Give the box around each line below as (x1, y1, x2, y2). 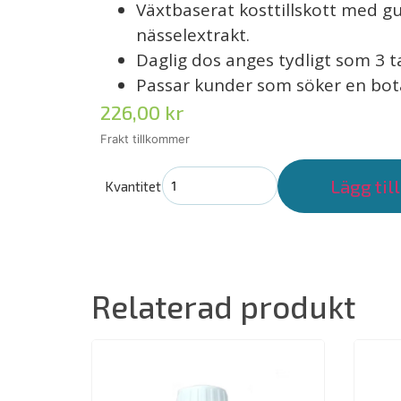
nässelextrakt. (136, 22, 250, 47)
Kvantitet (105, 177, 161, 194)
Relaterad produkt (91, 286, 355, 325)
